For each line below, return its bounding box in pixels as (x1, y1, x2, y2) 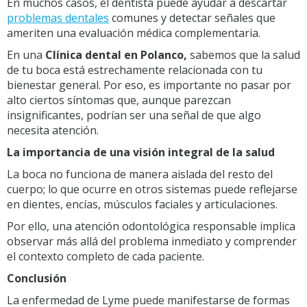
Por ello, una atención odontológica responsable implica (7, 218, 295, 234)
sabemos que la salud (190, 47, 300, 62)
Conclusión (7, 270, 66, 286)
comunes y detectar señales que (109, 10, 275, 25)
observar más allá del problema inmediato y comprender (7, 233, 297, 249)
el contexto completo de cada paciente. (7, 248, 204, 264)
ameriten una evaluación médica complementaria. (7, 25, 260, 40)
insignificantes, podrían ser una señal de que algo (7, 107, 261, 123)
